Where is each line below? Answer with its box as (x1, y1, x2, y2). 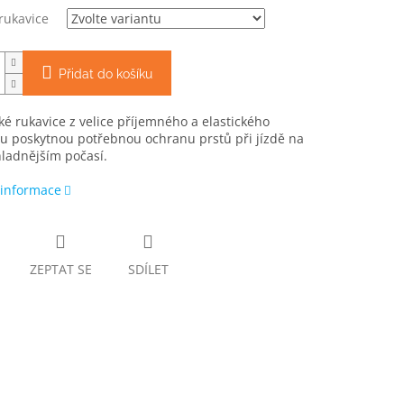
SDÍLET (127, 261, 169, 279)
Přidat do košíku (58, 67, 152, 82)
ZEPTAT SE (29, 261, 92, 279)
